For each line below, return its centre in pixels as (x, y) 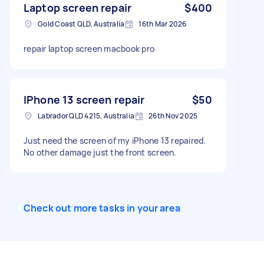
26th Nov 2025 (173, 116)
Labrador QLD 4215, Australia (86, 116)
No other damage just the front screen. (100, 152)
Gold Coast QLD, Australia (81, 24)
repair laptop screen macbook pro (89, 49)
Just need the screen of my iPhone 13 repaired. (115, 141)
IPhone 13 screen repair (84, 100)
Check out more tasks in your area (102, 208)
